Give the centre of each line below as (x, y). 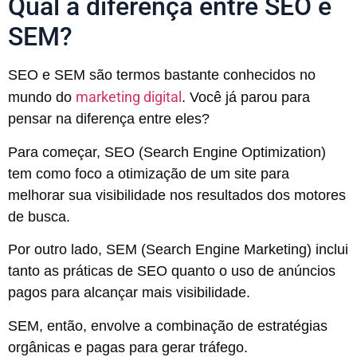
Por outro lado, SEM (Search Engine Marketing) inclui (178, 250)
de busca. (39, 216)
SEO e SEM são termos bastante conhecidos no (162, 75)
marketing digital (129, 97)
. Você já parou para (246, 98)
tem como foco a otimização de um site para (149, 173)
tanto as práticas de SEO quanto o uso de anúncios (172, 271)
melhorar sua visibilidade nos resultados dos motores (177, 195)
